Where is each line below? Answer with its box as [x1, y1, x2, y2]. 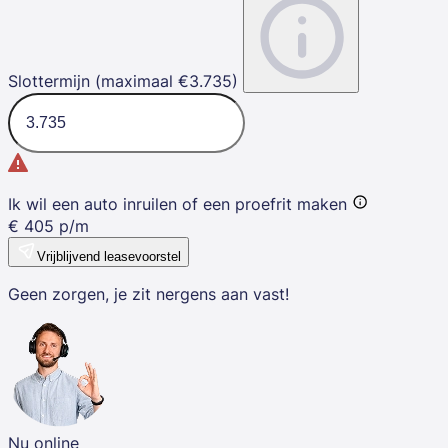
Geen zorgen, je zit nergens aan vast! [8, 282, 289, 305]
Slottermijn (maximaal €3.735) [8, 69, 238, 92]
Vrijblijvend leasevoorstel [37, 248, 181, 264]
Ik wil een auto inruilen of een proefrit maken [8, 192, 347, 215]
